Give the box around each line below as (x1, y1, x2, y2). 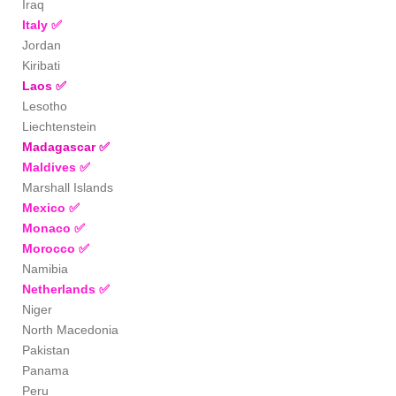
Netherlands (22, 282, 99, 297)
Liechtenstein (22, 119, 96, 134)
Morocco (22, 241, 79, 256)
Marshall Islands (22, 180, 113, 195)
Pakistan (22, 343, 70, 358)
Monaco (22, 221, 74, 236)
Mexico (22, 201, 69, 216)
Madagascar (22, 140, 99, 155)
